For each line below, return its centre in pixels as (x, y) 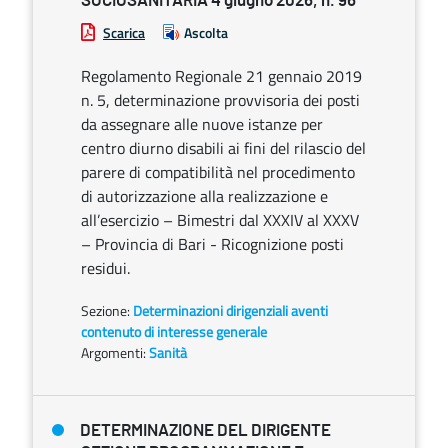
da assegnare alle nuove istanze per (202, 124)
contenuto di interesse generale (174, 331)
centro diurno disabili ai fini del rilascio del (223, 148)
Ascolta (206, 32)
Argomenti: (113, 352)
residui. (105, 268)
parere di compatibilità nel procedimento (218, 172)
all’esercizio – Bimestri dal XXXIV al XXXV (220, 220)
